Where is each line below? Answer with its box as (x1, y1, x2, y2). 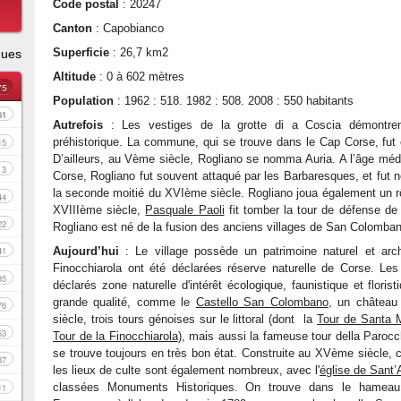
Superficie (53, 46, 109, 59)
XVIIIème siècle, (53, 203, 146, 217)
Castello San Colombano (195, 295, 328, 309)
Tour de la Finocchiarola (53, 329, 178, 343)
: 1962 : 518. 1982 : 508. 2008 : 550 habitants (114, 94, 354, 107)
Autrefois (53, 118, 103, 132)
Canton (53, 21, 92, 35)
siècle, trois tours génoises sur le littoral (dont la (53, 312, 317, 326)
